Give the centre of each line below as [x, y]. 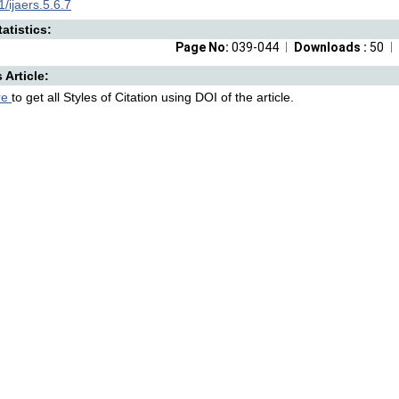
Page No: [204, 47]
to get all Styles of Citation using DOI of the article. [153, 97]
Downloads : [332, 47]
